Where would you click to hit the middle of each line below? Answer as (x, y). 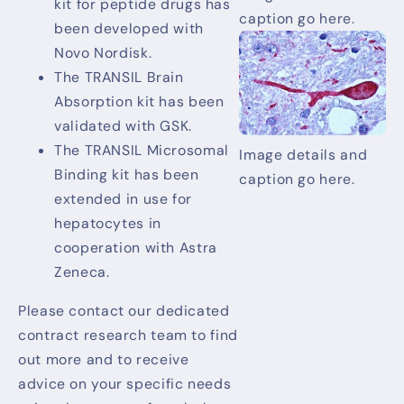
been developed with (129, 29)
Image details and (303, 155)
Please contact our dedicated (124, 310)
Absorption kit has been (139, 102)
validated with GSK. (123, 126)
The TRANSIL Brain (119, 78)
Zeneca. (84, 272)
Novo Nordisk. (103, 53)
